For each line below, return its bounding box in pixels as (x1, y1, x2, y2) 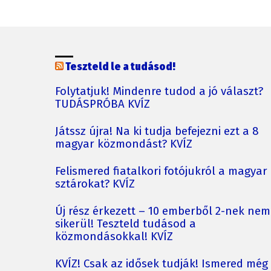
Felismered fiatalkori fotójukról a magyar (55, 165, 267, 178)
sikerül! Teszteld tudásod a (55, 217, 196, 231)
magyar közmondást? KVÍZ (55, 137, 192, 151)
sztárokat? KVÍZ (55, 177, 135, 191)
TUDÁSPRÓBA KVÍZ (55, 97, 150, 111)
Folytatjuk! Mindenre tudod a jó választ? (55, 85, 263, 99)
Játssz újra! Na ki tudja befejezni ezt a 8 (55, 125, 259, 139)
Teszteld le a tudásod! (65, 60, 175, 74)
